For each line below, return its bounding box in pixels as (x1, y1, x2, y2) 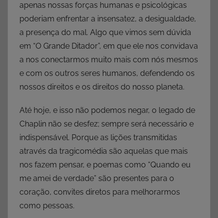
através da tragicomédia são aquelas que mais (19, 146, 188, 156)
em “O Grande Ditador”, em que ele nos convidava (19, 41, 198, 51)
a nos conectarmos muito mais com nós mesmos (19, 54, 198, 64)
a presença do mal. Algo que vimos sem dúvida (19, 27, 191, 37)
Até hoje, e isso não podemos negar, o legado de (19, 105, 195, 115)
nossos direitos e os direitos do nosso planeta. (19, 82, 184, 91)
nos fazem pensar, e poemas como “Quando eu (19, 160, 191, 169)
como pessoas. (19, 200, 74, 210)
